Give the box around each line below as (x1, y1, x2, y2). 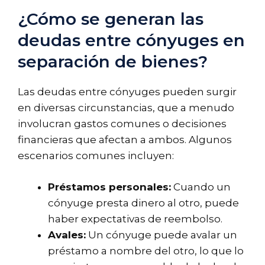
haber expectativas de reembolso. (48, 212, 222, 225)
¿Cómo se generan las (18, 9, 203, 30)
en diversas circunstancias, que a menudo (18, 102, 234, 114)
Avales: (48, 228, 86, 241)
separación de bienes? (18, 51, 208, 72)
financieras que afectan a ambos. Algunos (18, 134, 232, 146)
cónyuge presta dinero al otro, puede (48, 196, 239, 209)
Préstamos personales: (48, 180, 171, 193)
